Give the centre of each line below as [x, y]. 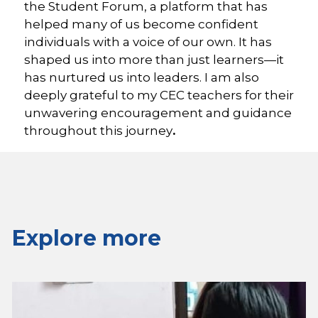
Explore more [87, 238]
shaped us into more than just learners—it [154, 59]
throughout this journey [98, 130]
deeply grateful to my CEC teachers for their [159, 95]
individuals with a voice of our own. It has [148, 42]
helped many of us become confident [141, 24]
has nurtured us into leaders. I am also [142, 77]
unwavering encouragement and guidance [158, 113]
